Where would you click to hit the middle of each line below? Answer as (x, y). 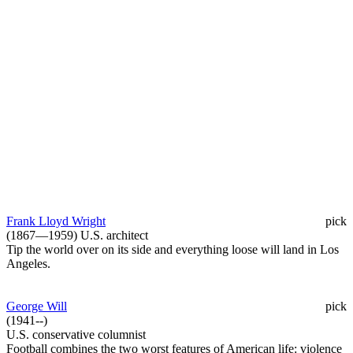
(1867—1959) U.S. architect (77, 235)
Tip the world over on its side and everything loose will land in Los (173, 249)
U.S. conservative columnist (76, 334)
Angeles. (28, 263)
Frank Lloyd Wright (56, 221)
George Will (37, 306)
